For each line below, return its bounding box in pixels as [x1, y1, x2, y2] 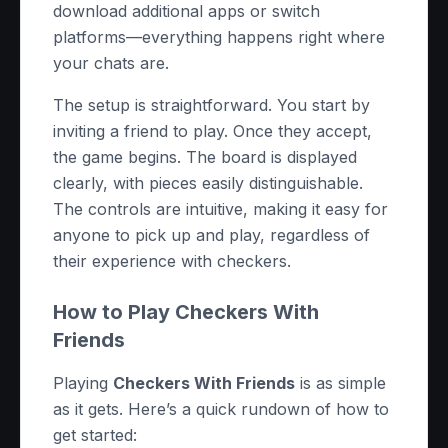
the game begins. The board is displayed [53, 147, 357, 167]
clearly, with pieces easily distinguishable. [53, 173, 363, 193]
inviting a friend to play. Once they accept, [53, 121, 372, 141]
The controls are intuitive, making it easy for [53, 199, 388, 219]
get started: [53, 425, 137, 445]
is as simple [295, 373, 386, 393]
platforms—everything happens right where [53, 27, 385, 47]
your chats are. [53, 53, 169, 73]
